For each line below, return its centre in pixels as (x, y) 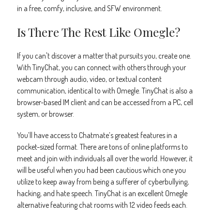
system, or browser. (46, 114)
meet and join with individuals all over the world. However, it (105, 158)
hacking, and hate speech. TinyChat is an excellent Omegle (102, 193)
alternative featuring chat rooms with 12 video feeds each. (102, 205)
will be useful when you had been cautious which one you (101, 170)
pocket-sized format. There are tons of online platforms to (102, 147)
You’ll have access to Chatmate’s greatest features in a (97, 135)
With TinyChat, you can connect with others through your (101, 67)
